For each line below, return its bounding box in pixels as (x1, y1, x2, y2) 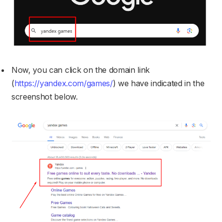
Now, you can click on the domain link (11, 65, 150, 75)
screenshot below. (11, 92, 78, 102)
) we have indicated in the (112, 78, 205, 89)
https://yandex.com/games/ (14, 78, 113, 89)
